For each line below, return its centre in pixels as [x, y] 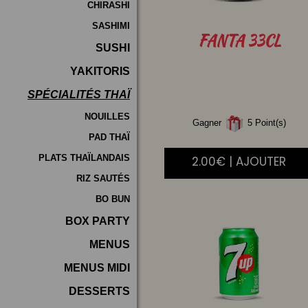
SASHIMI [111, 26]
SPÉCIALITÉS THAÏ [79, 95]
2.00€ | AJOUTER [239, 162]
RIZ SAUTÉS [103, 178]
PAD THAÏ [109, 137]
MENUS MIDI [97, 268]
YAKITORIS [100, 71]
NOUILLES [107, 117]
